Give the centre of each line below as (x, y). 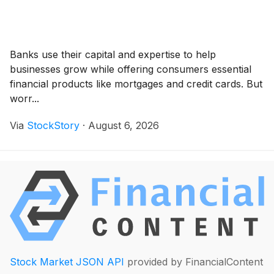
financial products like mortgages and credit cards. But (136, 83)
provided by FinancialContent (194, 261)
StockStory (53, 125)
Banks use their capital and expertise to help (113, 54)
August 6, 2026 (124, 125)
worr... (24, 98)
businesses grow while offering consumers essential (131, 69)
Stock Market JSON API (67, 261)
